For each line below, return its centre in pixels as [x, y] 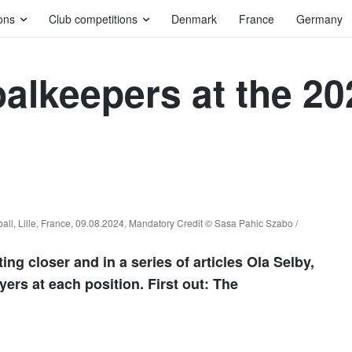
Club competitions [93, 19]
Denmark [194, 19]
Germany [319, 19]
